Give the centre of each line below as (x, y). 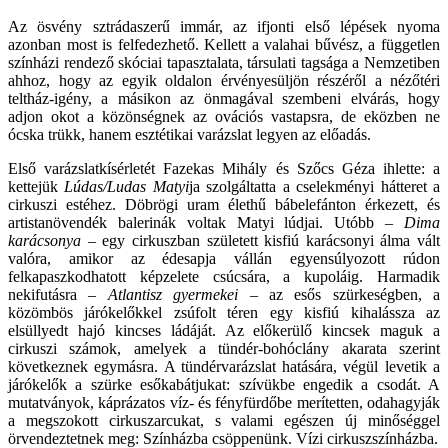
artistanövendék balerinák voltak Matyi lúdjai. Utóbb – (206, 222)
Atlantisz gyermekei (173, 294)
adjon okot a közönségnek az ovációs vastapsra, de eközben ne (224, 116)
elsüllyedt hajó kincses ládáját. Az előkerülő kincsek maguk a (224, 330)
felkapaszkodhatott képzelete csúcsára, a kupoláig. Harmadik (224, 276)
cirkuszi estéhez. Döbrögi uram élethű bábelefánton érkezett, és (224, 204)
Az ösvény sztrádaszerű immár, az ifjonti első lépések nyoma (224, 26)
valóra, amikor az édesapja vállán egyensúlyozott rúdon (224, 258)
